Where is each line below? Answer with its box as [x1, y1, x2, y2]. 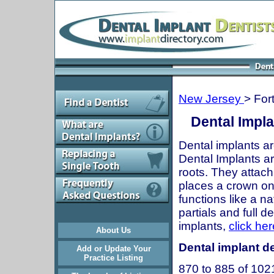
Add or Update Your [76, 244, 151, 253]
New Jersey [179, 92, 244, 105]
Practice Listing [84, 253, 143, 262]
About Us [96, 226, 131, 235]
